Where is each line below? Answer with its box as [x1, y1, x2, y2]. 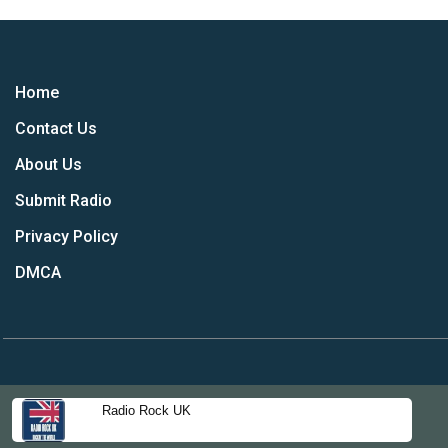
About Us [15, 155, 82, 174]
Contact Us [15, 119, 97, 138]
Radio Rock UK [102, 403, 191, 419]
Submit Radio [15, 191, 112, 210]
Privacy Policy [15, 227, 118, 246]
